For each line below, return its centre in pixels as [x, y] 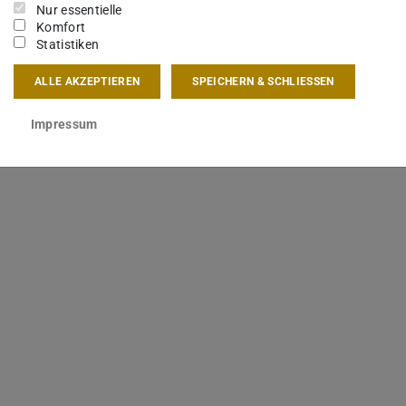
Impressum [64, 124]
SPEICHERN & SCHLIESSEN [263, 81]
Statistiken [68, 45]
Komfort [61, 28]
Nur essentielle [79, 10]
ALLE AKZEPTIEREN [87, 81]
